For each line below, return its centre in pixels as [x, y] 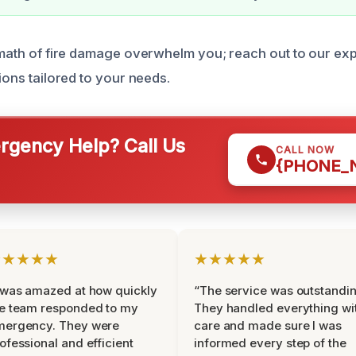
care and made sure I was [268, 325]
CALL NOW [305, 150]
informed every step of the [270, 343]
